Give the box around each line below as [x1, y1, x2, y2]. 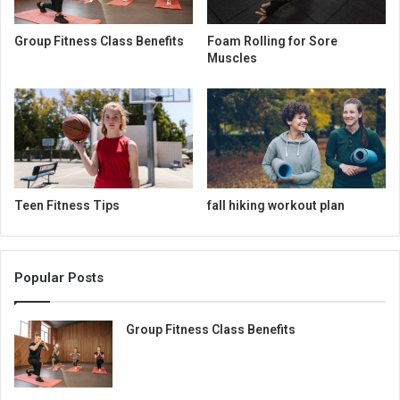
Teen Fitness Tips [14, 198, 120, 213]
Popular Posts [14, 270, 104, 287]
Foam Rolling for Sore [207, 33, 337, 48]
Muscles [207, 50, 257, 65]
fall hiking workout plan [207, 198, 345, 213]
